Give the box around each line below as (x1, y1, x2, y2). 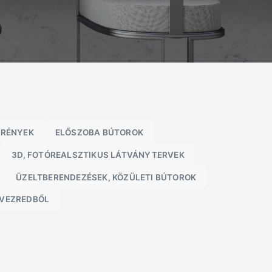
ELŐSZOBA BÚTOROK (55, 127, 144, 137)
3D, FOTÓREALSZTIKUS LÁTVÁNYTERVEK (12, 149, 185, 160)
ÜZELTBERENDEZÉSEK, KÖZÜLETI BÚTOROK (16, 172, 197, 182)
